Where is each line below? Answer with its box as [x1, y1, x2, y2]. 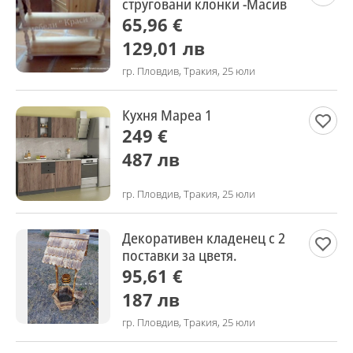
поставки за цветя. [122, 246, 236, 265]
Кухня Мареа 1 [122, 106, 212, 124]
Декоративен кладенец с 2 [122, 229, 285, 247]
